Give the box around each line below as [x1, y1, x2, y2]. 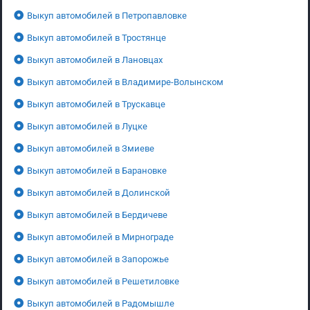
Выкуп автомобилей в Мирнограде [27, 231, 174, 242]
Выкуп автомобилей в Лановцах [27, 54, 163, 65]
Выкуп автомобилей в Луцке [27, 120, 147, 131]
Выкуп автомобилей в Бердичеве [27, 209, 167, 220]
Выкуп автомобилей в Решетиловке [27, 275, 179, 286]
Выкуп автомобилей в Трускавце [27, 98, 165, 109]
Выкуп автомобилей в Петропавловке [27, 10, 187, 21]
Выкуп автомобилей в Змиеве [27, 143, 154, 154]
